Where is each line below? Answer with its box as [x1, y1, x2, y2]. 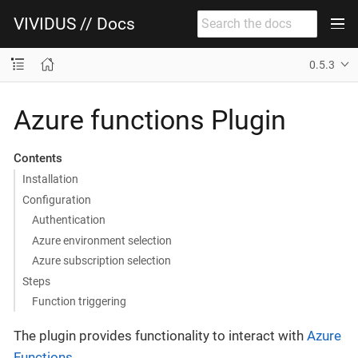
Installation [22, 173, 78, 185]
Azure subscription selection [32, 254, 172, 267]
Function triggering [32, 295, 127, 308]
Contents [13, 150, 62, 165]
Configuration [22, 193, 91, 206]
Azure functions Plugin [14, 103, 286, 136]
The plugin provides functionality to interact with [14, 328, 307, 344]
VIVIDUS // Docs [14, 14, 135, 34]
